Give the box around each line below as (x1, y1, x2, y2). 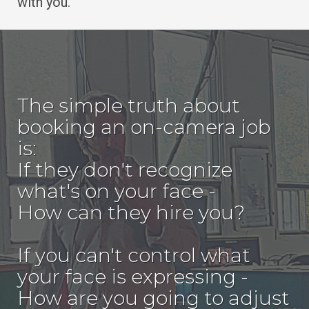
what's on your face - (17, 179, 216, 203)
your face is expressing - (17, 265, 248, 289)
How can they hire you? (17, 201, 255, 225)
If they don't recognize (17, 158, 232, 182)
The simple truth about (17, 94, 240, 118)
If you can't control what (17, 243, 250, 268)
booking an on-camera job (17, 115, 270, 139)
